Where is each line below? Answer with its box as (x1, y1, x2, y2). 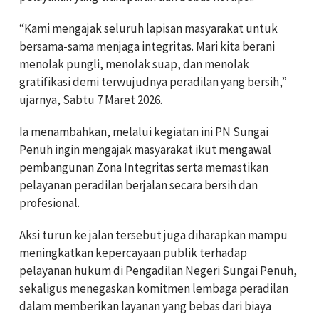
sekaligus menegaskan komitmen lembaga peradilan (19, 281, 288, 297)
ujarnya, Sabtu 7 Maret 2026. (19, 92, 162, 108)
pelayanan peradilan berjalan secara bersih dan (19, 177, 258, 194)
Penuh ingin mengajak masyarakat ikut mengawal (19, 142, 271, 158)
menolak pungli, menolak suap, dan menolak (19, 56, 249, 73)
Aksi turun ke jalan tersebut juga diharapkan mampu (19, 227, 288, 244)
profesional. (19, 195, 80, 211)
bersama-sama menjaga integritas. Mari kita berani (19, 38, 275, 55)
